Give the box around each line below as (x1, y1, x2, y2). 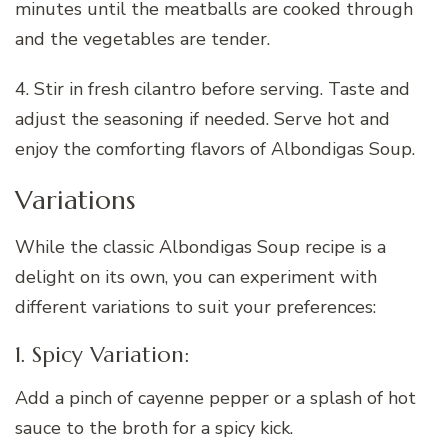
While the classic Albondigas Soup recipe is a (15, 235, 386, 260)
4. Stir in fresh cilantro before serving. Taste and (15, 76, 410, 101)
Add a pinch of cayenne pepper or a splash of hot (15, 385, 416, 410)
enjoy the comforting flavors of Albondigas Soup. (15, 136, 415, 161)
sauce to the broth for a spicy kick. (15, 415, 293, 440)
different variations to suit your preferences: (15, 295, 376, 320)
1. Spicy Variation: (15, 341, 189, 369)
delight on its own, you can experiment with (15, 265, 377, 290)
